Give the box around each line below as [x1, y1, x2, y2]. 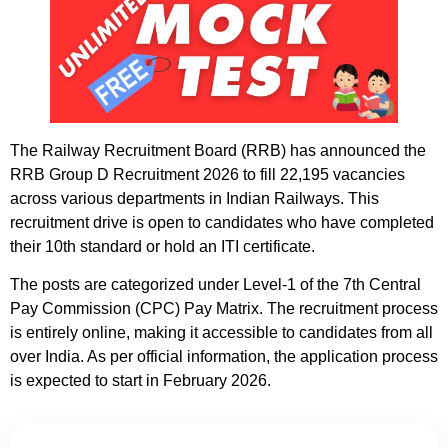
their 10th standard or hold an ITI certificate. [10, 238, 315, 255]
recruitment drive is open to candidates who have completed [10, 214, 434, 231]
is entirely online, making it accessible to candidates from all [10, 324, 433, 342]
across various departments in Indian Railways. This [10, 190, 379, 207]
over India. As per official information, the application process [10, 348, 438, 366]
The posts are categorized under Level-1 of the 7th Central [10, 276, 421, 294]
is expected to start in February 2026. [10, 372, 271, 390]
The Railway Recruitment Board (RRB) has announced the [10, 142, 426, 159]
